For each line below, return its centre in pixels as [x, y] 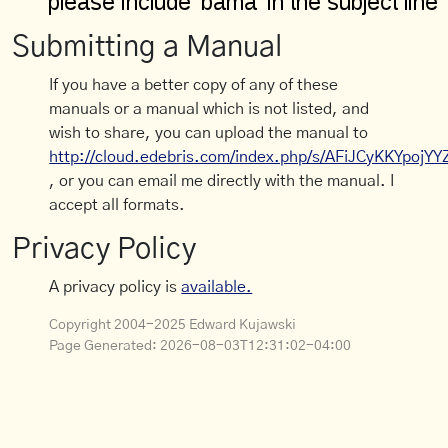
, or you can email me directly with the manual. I [222, 181]
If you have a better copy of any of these [194, 85]
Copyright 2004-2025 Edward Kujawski [173, 325]
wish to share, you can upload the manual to [209, 133]
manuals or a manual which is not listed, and [209, 109]
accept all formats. [117, 205]
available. [217, 287]
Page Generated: [105, 346]
